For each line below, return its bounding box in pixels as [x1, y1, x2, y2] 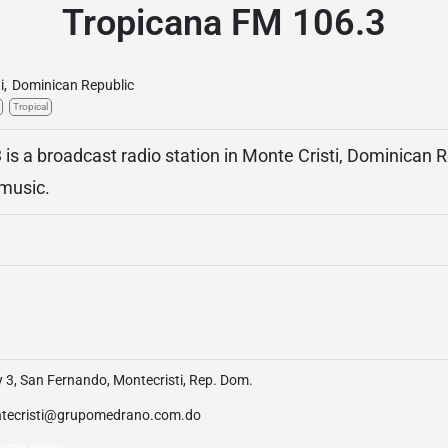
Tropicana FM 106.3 [62, 2, 386, 44]
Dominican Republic [12, 77, 134, 93]
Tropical [13, 101, 48, 112]
